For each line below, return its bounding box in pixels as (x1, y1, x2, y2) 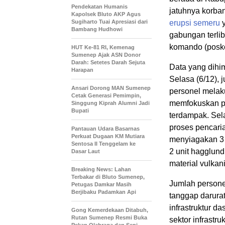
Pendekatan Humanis (71, 4, 128, 10)
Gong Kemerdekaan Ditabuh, (71, 207, 148, 213)
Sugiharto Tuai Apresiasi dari (71, 19, 148, 25)
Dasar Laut (71, 148, 100, 155)
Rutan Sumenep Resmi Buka (71, 214, 147, 221)
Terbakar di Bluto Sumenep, (71, 174, 145, 180)
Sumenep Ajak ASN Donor (71, 52, 141, 58)
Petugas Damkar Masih (71, 181, 132, 188)
